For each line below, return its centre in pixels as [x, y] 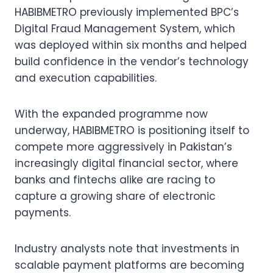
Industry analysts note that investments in [127, 248]
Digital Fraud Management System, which [125, 28]
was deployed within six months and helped [131, 45]
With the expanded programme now [111, 114]
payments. [43, 212]
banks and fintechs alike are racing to [115, 179]
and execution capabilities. [86, 78]
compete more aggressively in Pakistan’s [123, 147]
